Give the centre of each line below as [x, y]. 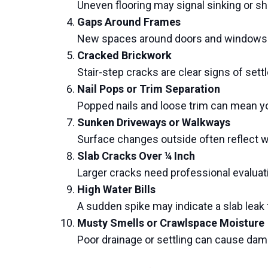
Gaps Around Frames [129, 22]
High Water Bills [116, 189]
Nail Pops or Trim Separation [149, 89]
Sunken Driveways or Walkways [154, 122]
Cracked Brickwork [124, 55]
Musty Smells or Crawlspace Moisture [171, 223]
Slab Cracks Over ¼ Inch [136, 156]
